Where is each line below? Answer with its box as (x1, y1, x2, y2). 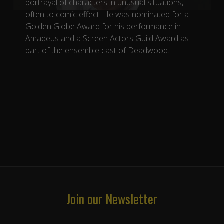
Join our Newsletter (66, 188, 157, 208)
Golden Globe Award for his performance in (25, 21, 181, 32)
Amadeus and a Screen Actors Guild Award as (25, 33, 189, 44)
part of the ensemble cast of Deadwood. (25, 45, 169, 56)
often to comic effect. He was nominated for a (25, 9, 189, 20)
